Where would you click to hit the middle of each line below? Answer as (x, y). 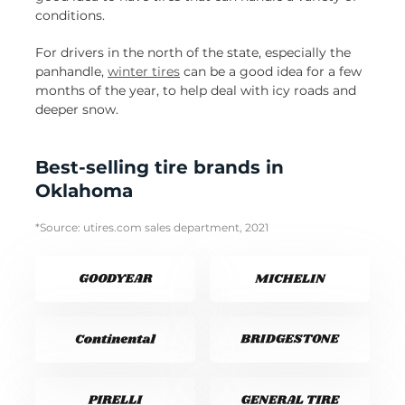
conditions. (70, 16)
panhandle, (71, 72)
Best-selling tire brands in (160, 168)
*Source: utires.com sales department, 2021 (152, 228)
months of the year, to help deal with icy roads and (196, 91)
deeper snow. (77, 110)
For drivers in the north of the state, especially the (193, 53)
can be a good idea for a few (271, 72)
